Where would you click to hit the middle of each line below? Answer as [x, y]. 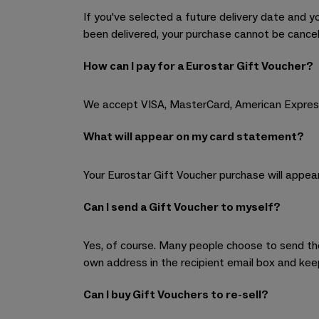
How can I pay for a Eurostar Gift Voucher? [198, 66]
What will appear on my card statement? [194, 137]
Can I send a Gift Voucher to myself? [182, 207]
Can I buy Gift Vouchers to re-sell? [176, 295]
